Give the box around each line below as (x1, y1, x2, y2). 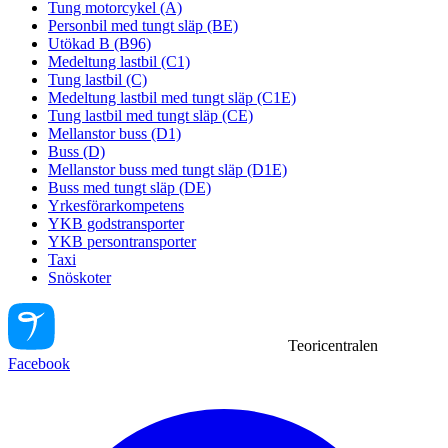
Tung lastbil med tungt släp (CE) (48, 107, 253, 125)
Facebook (8, 355, 70, 373)
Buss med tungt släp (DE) (48, 179, 211, 197)
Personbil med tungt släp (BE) (48, 17, 238, 35)
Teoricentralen (288, 337, 378, 355)
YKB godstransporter (48, 215, 184, 233)
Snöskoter (48, 269, 111, 287)
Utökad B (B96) (48, 35, 151, 53)
